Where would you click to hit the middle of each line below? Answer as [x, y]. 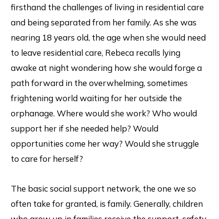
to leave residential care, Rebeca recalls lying [96, 52]
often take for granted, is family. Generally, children [107, 203]
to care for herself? [48, 158]
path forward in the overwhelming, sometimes [99, 83]
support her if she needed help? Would [85, 128]
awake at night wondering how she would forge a [107, 67]
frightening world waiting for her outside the [97, 98]
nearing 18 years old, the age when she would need [109, 37]
